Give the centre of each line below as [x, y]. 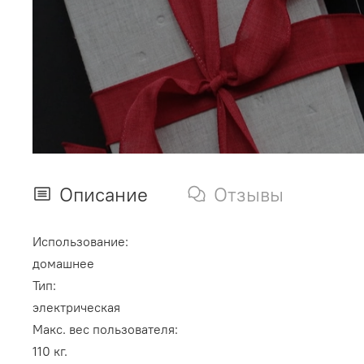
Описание [104, 195]
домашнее [63, 264]
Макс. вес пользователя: [105, 329]
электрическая [76, 308]
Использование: [80, 242]
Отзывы [249, 195]
